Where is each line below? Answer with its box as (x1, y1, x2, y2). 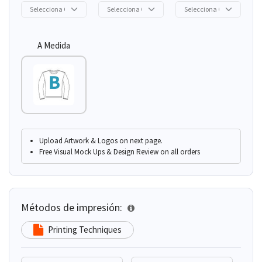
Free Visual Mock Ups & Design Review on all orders (39, 146, 200, 157)
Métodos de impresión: (21, 200, 125, 214)
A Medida (37, 39, 70, 51)
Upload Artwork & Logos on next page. (39, 135, 163, 146)
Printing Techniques (48, 224, 122, 236)
